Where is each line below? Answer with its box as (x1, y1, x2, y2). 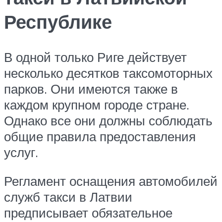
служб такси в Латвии (4, 189, 132, 205)
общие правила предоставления (4, 128, 196, 145)
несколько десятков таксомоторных (4, 65, 213, 81)
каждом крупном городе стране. (4, 97, 189, 113)
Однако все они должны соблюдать (4, 112, 213, 129)
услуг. (4, 144, 38, 161)
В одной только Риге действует (4, 49, 187, 65)
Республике (4, 9, 112, 34)
